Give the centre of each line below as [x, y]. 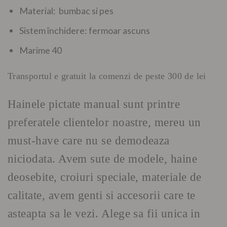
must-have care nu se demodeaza [89, 141]
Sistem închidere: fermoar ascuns [85, 31]
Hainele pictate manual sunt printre [94, 104]
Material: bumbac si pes [67, 11]
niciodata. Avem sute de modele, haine [103, 159]
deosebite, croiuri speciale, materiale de [105, 177]
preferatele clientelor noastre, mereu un [104, 122]
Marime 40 [41, 50]
